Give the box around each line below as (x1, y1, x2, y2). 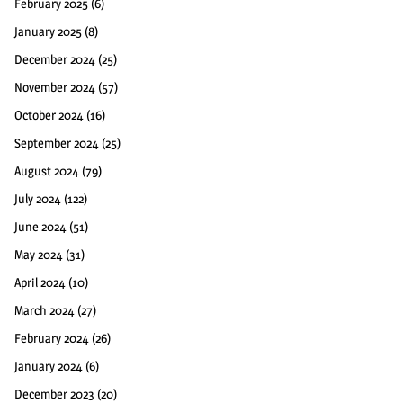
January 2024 (14, 357, 83, 373)
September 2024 (14, 134, 99, 150)
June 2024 (14, 218, 67, 234)
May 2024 (14, 246, 63, 262)
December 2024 (14, 50, 95, 67)
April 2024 (14, 273, 66, 290)
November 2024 (14, 78, 95, 94)
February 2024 (14, 329, 89, 345)
